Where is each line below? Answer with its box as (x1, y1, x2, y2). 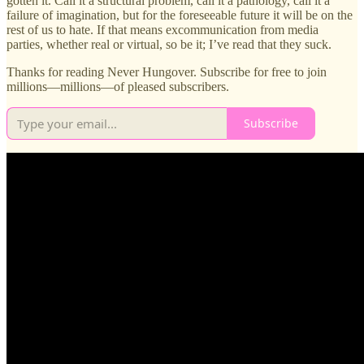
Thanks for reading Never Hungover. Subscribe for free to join (6, 64, 327, 79)
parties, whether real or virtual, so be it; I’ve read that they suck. (6, 37, 331, 51)
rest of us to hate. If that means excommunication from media (6, 22, 318, 37)
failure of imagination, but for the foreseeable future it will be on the (6, 7, 353, 22)
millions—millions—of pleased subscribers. (6, 79, 229, 93)
